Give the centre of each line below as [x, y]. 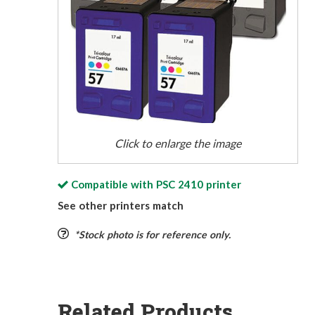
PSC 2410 [179, 185]
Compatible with [113, 185]
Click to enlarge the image [178, 143]
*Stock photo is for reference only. [152, 235]
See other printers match [121, 206]
